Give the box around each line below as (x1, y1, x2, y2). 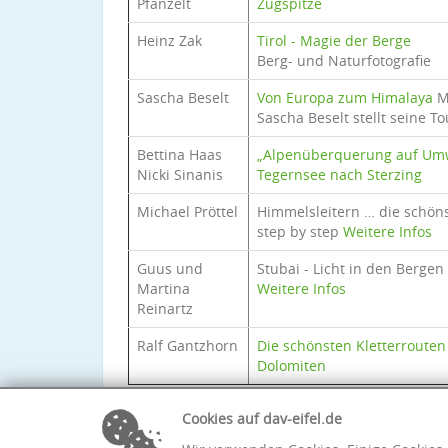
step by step (257, 222, 343, 241)
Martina (137, 279, 190, 298)
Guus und (137, 259, 203, 278)
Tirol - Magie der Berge (257, 31, 411, 50)
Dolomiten (257, 356, 326, 375)
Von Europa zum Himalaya (257, 88, 433, 107)
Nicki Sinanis (137, 165, 223, 184)
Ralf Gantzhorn (137, 336, 238, 355)
